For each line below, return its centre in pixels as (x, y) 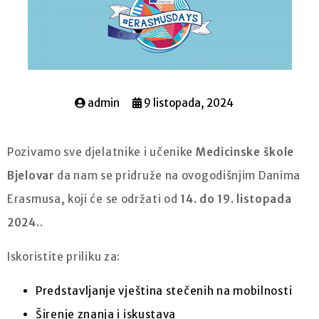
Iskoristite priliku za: (64, 256)
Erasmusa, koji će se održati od (94, 199)
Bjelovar (31, 175)
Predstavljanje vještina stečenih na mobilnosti (164, 291)
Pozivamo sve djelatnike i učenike (101, 152)
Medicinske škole (245, 152)
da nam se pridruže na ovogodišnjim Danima (178, 175)
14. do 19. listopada (236, 199)
